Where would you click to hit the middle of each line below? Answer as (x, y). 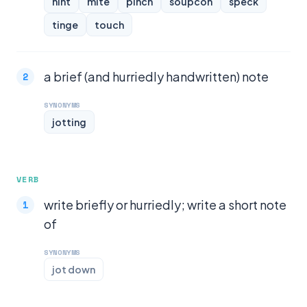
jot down (74, 269)
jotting (69, 122)
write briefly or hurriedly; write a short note (165, 205)
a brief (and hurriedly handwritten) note (156, 76)
